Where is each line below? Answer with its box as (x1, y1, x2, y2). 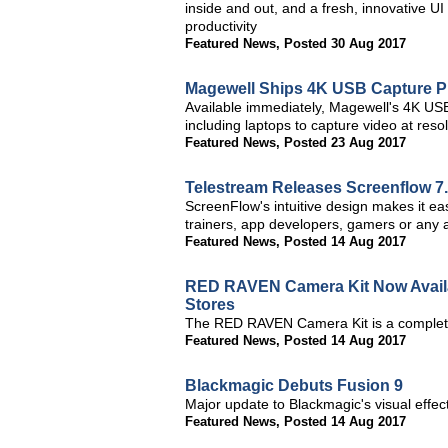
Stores (185, 296, 235, 313)
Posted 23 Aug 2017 (284, 135, 406, 150)
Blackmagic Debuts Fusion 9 (185, 377, 403, 394)
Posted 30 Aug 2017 (284, 36, 406, 51)
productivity (185, 18, 257, 34)
